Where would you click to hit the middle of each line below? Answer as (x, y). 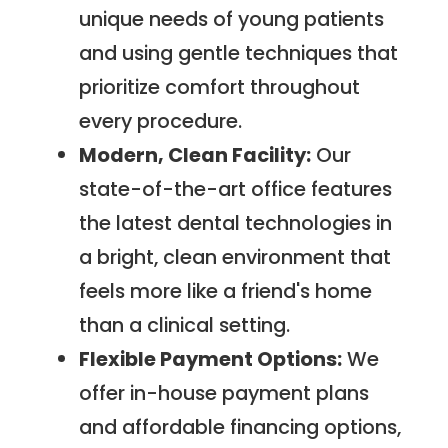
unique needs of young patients (232, 18)
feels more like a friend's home (226, 290)
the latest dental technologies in (236, 222)
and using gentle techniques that (239, 52)
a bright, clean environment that (235, 256)
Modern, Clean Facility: (195, 154)
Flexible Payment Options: (211, 358)
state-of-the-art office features (236, 188)
